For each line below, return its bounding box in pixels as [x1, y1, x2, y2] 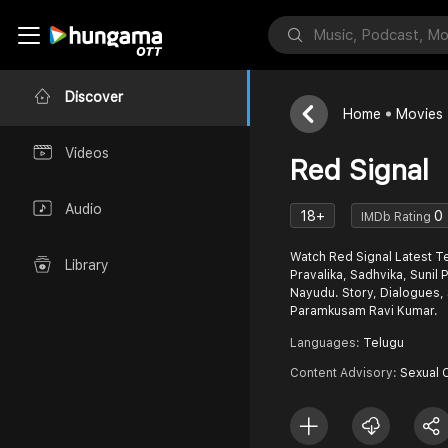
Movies [396, 106, 443, 122]
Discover [65, 89, 123, 106]
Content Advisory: [290, 366, 400, 380]
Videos [65, 145, 109, 162]
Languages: [290, 336, 363, 350]
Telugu [363, 336, 404, 350]
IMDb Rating [361, 209, 434, 224]
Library [65, 257, 109, 274]
